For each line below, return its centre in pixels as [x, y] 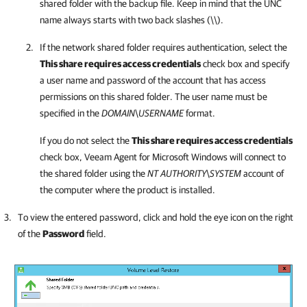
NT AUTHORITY [177, 173]
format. [199, 113]
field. [95, 234]
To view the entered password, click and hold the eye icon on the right [156, 217]
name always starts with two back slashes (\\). [132, 20]
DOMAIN [118, 113]
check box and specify [245, 64]
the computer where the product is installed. [127, 190]
